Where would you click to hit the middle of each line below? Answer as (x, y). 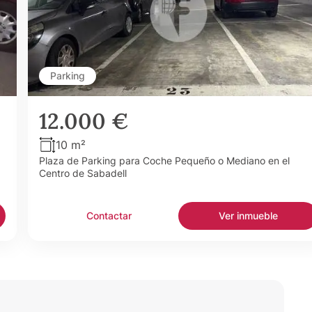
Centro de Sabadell (83, 173)
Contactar (109, 215)
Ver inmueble (248, 215)
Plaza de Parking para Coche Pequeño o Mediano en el (164, 160)
